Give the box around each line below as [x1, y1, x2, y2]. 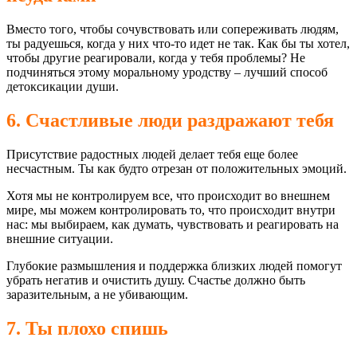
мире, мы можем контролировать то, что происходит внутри [6, 202, 335, 217]
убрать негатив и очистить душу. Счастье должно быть [6, 273, 305, 287]
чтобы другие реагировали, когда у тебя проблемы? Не [6, 50, 305, 65]
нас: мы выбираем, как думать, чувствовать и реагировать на [6, 217, 339, 231]
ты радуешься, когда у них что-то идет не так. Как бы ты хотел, [6, 36, 350, 50]
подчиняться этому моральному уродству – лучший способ [6, 65, 328, 79]
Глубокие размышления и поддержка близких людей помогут [6, 258, 342, 273]
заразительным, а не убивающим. [6, 287, 188, 301]
